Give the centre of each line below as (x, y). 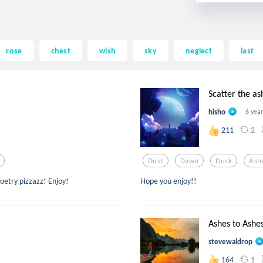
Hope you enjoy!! (168, 181)
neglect (199, 50)
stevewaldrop (230, 241)
